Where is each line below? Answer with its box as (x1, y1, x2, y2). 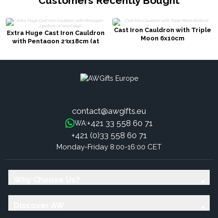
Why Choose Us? (13, 175, 80, 185)
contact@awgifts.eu (72, 106, 146, 116)
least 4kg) (39, 46, 72, 54)
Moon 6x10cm (140, 35, 184, 42)
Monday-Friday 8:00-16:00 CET (56, 142, 162, 151)
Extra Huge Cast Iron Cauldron (6, 29, 105, 37)
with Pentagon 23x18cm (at (12, 37, 99, 45)
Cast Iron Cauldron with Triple (113, 26, 211, 34)
